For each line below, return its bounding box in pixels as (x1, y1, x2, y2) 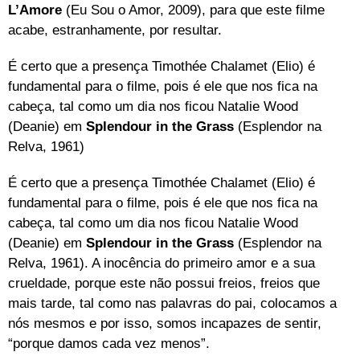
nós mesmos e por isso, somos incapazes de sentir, (8, 315, 321, 331)
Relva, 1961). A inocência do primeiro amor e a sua (8, 255, 315, 271)
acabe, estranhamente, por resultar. (8, 22, 222, 38)
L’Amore (8, 2, 62, 18)
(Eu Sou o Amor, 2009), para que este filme (62, 2, 325, 18)
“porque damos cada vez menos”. (8, 335, 210, 351)
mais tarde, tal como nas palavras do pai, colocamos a (8, 295, 337, 311)
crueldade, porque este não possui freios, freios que (8, 275, 320, 291)
